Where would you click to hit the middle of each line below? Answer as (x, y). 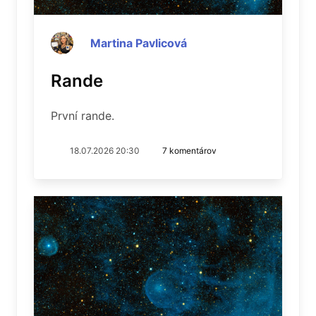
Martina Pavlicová (139, 43)
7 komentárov (189, 151)
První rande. (83, 116)
